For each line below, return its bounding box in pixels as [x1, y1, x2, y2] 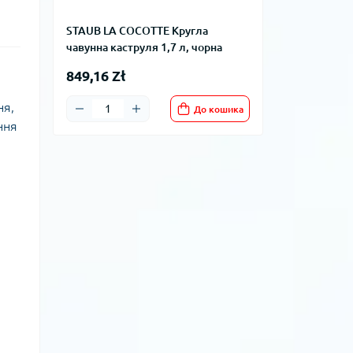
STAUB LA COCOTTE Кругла [66, 24, 208, 37]
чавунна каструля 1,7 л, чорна [66, 41, 222, 54]
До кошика [194, 103, 243, 114]
